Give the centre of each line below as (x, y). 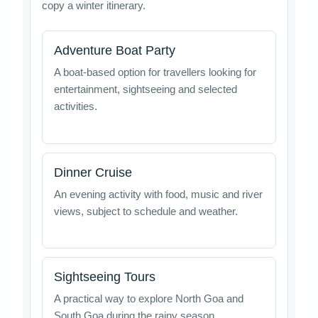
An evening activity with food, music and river (158, 194)
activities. (75, 107)
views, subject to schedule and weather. (146, 211)
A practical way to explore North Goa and (148, 298)
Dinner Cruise (93, 172)
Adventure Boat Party (114, 51)
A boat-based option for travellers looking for (155, 73)
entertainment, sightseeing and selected (145, 90)
